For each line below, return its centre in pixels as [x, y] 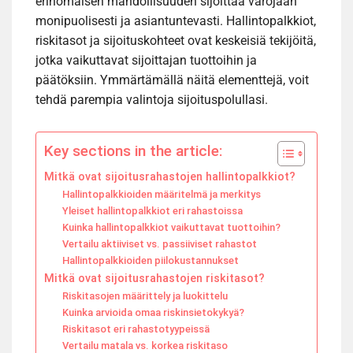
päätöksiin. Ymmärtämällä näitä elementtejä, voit [172, 80]
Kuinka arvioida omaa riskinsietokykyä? [153, 313]
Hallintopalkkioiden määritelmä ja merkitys [161, 195]
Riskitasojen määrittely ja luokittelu [145, 296]
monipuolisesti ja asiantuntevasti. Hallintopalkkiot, [176, 21]
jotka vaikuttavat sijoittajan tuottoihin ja [146, 61]
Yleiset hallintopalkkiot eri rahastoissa [152, 211]
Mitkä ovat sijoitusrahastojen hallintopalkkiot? [170, 177]
